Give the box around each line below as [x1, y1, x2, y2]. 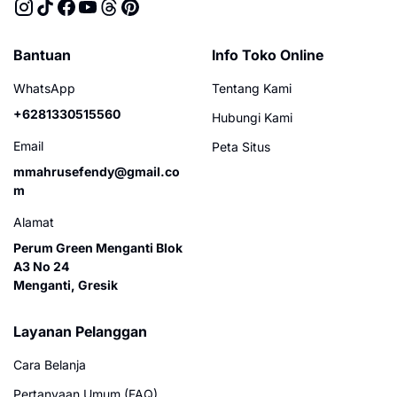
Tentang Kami [212, 80, 292, 96]
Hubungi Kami [212, 109, 292, 125]
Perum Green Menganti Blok [13, 239, 183, 255]
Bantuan [13, 45, 71, 64]
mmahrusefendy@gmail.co [13, 163, 180, 179]
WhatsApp [13, 80, 75, 96]
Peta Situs [212, 138, 270, 154]
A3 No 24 [13, 258, 69, 274]
